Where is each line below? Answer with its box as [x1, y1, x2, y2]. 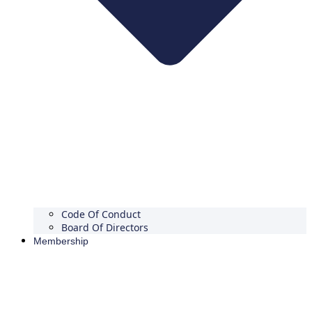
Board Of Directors [61, 221, 148, 235]
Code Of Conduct [61, 208, 141, 221]
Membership [33, 235, 88, 247]
